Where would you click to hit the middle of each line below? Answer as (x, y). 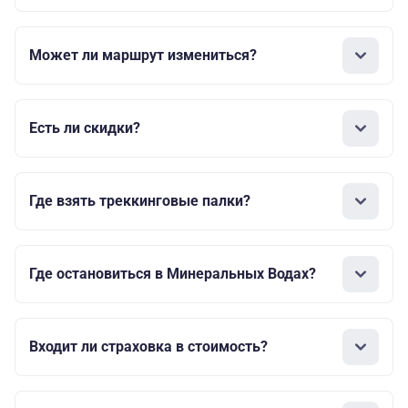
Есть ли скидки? (85, 128)
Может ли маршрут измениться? (143, 56)
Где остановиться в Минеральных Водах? (173, 274)
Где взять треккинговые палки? (140, 201)
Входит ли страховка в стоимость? (148, 347)
